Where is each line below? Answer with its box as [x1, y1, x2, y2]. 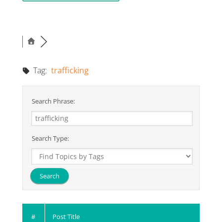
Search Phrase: [30, 96, 75, 106]
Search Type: [30, 133, 69, 143]
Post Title [52, 212, 80, 221]
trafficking [51, 64, 89, 76]
